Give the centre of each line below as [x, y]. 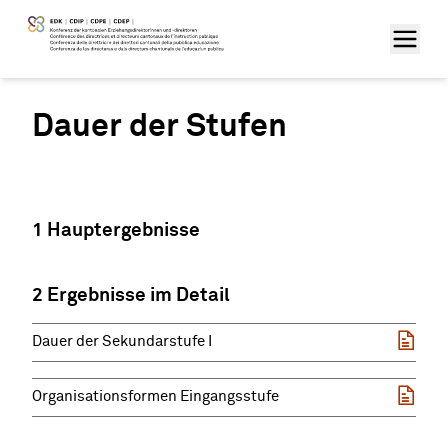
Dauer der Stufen [159, 127]
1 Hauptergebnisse [116, 230]
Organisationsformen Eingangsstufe [155, 397]
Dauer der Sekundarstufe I [122, 342]
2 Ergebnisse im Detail [131, 296]
